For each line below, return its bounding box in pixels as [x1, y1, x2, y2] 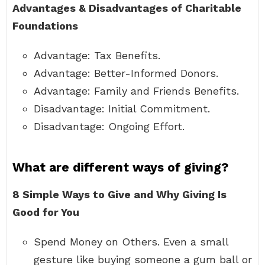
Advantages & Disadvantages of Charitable [12, 2, 241, 14]
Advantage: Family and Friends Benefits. [34, 85, 239, 97]
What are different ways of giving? [12, 160, 228, 174]
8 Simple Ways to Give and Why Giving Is [12, 188, 227, 201]
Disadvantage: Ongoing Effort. [34, 120, 185, 132]
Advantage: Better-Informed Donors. [34, 67, 218, 79]
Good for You [12, 206, 79, 218]
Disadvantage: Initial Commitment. [34, 102, 210, 115]
